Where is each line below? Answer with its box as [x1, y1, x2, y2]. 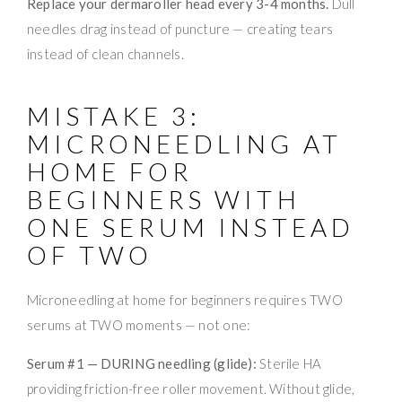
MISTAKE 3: [27, 100, 202, 131]
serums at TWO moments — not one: [27, 316, 251, 333]
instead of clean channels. [27, 45, 184, 62]
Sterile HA [256, 354, 322, 371]
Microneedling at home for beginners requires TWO [27, 291, 343, 308]
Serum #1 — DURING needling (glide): [27, 354, 257, 371]
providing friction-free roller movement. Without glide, [27, 380, 355, 397]
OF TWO [27, 239, 153, 270]
